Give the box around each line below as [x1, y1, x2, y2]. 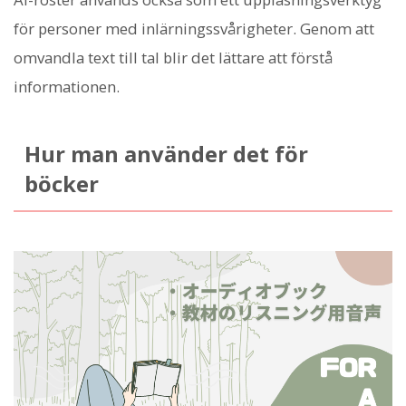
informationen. [14, 75, 120, 97]
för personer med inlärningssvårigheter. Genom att [14, 17, 374, 39]
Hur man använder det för [24, 139, 308, 169]
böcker [24, 169, 99, 198]
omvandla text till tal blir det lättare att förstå [14, 46, 333, 68]
